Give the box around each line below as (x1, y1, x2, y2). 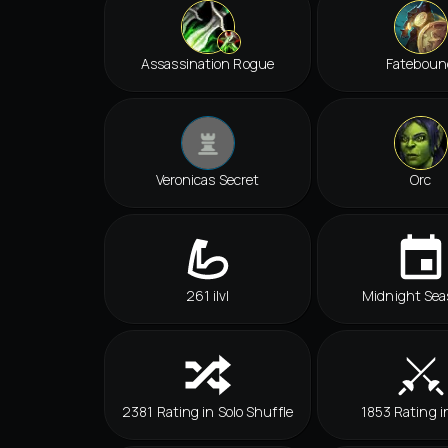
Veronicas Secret (155, 170, 260, 190)
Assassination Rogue (141, 54, 274, 74)
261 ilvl (185, 286, 230, 306)
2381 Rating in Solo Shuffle (122, 402, 293, 422)
